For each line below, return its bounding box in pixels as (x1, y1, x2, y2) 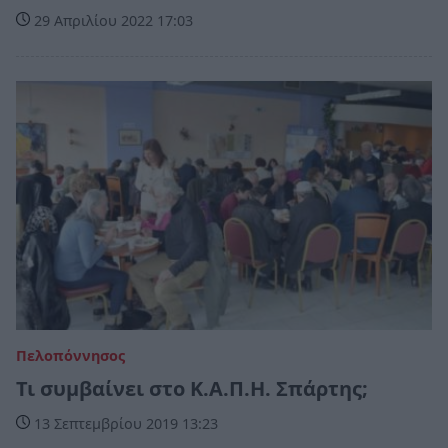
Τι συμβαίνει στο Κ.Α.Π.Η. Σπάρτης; (16, 374, 368, 402)
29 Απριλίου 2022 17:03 (30, 10, 193, 30)
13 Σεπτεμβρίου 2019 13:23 (30, 413, 218, 433)
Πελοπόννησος (16, 345, 125, 365)
